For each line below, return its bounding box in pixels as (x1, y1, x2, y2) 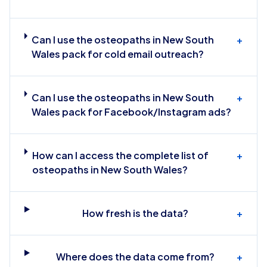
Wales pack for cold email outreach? (32, 48, 204, 60)
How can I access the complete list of (32, 149, 209, 162)
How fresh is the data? (82, 207, 189, 219)
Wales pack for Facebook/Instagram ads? (32, 105, 232, 118)
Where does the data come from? (56, 250, 215, 263)
